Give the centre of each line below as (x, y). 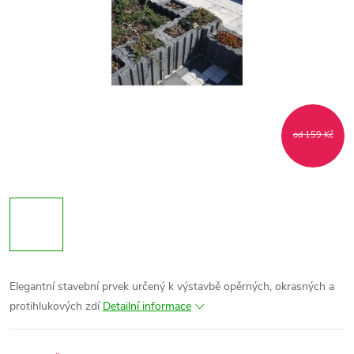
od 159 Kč (313, 134)
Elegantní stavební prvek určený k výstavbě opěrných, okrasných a (172, 286)
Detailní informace (147, 306)
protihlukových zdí (55, 306)
